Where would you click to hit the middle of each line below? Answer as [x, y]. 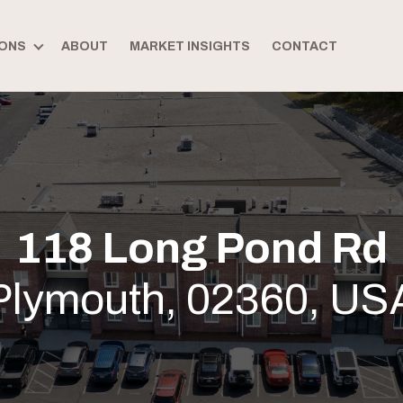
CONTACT [304, 46]
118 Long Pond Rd [201, 248]
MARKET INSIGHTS [189, 46]
